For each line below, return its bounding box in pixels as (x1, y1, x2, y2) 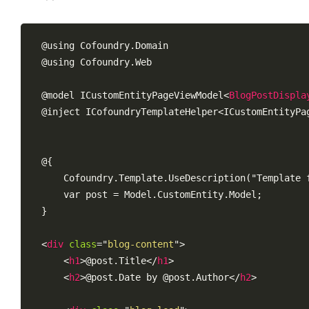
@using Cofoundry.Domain (41, 40, 168, 51)
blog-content (108, 239, 174, 250)
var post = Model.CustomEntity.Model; (41, 189, 262, 200)
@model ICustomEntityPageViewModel (41, 90, 223, 101)
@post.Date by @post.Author (86, 272, 229, 283)
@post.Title (86, 255, 146, 266)
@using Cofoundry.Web (41, 57, 152, 68)
